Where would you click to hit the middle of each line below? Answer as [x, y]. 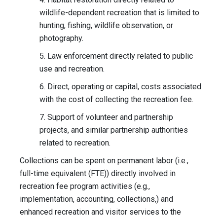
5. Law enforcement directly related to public [116, 56]
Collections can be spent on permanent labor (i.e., [104, 161]
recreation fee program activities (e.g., [85, 186]
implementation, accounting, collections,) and [96, 199]
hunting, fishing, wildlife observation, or [106, 26]
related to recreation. [75, 143]
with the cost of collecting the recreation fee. [116, 100]
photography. [61, 38]
